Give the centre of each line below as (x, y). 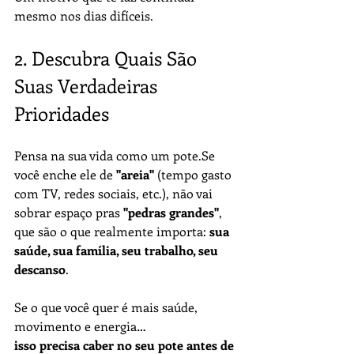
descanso (40, 269)
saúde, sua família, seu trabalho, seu (118, 250)
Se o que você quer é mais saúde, (107, 307)
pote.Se (194, 155)
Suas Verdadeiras (88, 85)
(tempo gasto (194, 174)
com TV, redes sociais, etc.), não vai (115, 193)
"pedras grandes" (171, 212)
